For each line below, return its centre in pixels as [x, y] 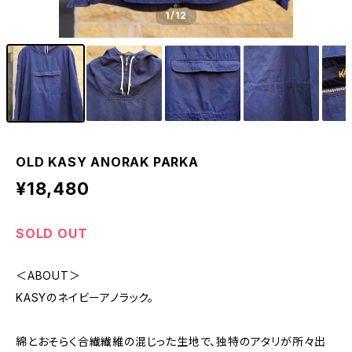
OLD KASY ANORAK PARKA [107, 162]
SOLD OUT [52, 233]
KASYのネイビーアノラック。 [85, 297]
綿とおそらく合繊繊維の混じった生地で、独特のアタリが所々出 [171, 341]
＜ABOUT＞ [48, 275]
